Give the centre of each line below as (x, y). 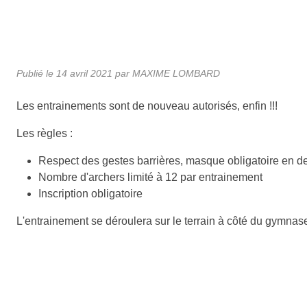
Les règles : (45, 133)
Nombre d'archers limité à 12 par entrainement (150, 177)
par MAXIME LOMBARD (166, 73)
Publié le (36, 73)
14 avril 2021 (84, 73)
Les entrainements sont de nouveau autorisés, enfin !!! (147, 106)
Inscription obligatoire (90, 193)
